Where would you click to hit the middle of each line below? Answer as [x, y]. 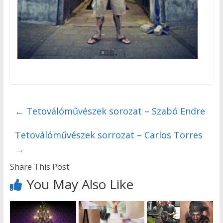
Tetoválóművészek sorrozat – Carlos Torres [109, 135]
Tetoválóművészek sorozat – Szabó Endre [114, 111]
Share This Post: [40, 167]
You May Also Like [80, 184]
